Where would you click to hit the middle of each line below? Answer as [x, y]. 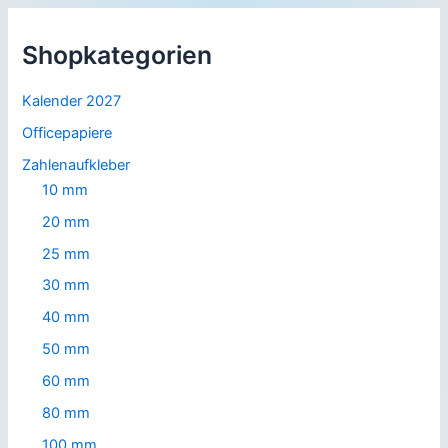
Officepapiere [67, 133]
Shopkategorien [117, 54]
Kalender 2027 [72, 101]
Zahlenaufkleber [76, 165]
